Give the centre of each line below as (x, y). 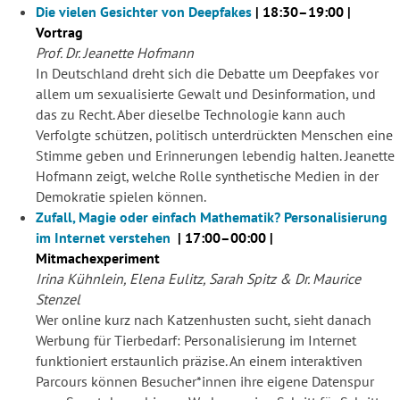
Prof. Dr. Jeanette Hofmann (115, 53)
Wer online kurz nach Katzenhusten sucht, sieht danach (204, 320)
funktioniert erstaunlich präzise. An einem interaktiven (199, 361)
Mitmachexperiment (98, 258)
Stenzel (58, 300)
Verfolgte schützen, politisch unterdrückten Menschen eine (214, 135)
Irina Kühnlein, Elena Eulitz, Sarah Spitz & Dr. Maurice (198, 279)
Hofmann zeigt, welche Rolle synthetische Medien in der (207, 176)
